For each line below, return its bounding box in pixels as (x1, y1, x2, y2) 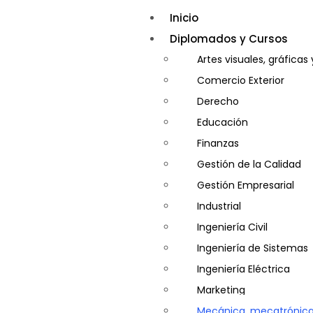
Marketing (196, 283, 245, 297)
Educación (196, 115, 248, 129)
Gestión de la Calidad (196, 157, 301, 171)
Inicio (169, 10, 198, 25)
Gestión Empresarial (196, 178, 294, 192)
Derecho (196, 94, 239, 108)
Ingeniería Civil (196, 220, 268, 234)
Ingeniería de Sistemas (196, 241, 308, 255)
